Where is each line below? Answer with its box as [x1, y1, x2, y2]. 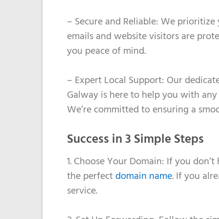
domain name [115, 168, 172, 184]
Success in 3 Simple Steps [67, 130, 204, 150]
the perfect [67, 168, 115, 184]
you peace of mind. [67, 44, 146, 60]
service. [67, 183, 97, 199]
